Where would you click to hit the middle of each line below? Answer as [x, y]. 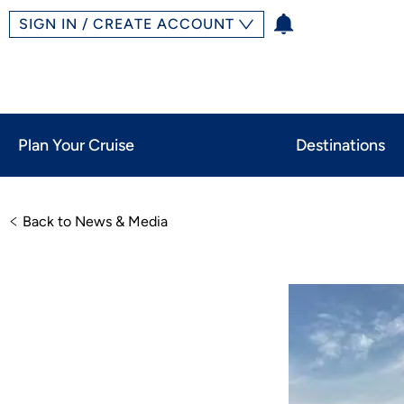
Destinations [340, 146]
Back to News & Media [95, 222]
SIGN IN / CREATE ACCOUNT [127, 24]
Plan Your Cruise [76, 146]
